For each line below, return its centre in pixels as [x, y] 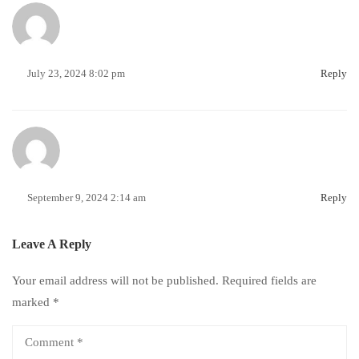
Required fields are [269, 280]
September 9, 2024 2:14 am [87, 198]
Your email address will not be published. [115, 280]
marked [32, 302]
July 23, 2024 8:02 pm [76, 73]
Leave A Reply [52, 244]
